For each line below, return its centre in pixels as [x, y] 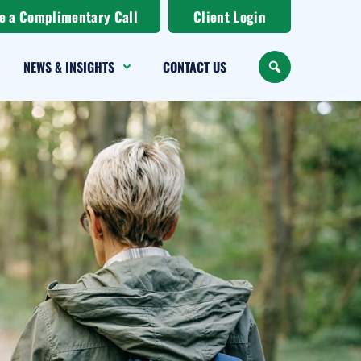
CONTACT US [195, 67]
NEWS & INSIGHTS [69, 67]
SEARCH [295, 75]
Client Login [230, 17]
